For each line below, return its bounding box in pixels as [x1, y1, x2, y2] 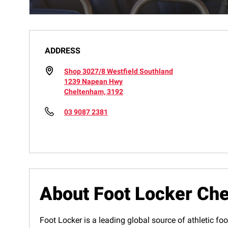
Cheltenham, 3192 [64, 88, 123, 96]
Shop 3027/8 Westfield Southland [64, 67, 173, 75]
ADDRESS [45, 46, 80, 55]
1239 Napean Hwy [64, 77, 123, 85]
